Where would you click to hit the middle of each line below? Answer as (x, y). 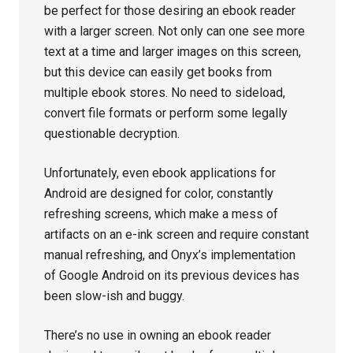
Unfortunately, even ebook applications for (160, 173)
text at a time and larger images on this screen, (173, 52)
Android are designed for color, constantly (159, 193)
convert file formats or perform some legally (166, 113)
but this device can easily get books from (158, 72)
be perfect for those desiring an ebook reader (170, 11)
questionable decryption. (112, 134)
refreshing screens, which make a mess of (162, 214)
